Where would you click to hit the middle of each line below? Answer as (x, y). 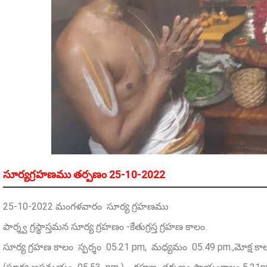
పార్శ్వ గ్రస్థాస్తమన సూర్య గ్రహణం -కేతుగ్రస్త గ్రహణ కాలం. (105, 227)
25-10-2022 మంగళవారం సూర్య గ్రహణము (86, 207)
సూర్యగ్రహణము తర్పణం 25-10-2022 (84, 175)
